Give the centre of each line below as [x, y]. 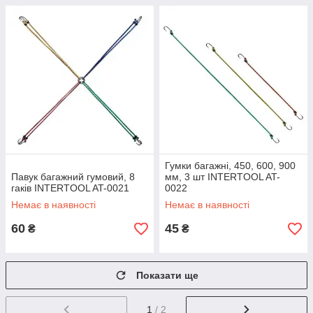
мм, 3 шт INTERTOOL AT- [223, 177]
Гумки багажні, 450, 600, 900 [230, 166]
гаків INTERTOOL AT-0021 [70, 188]
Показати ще [167, 275]
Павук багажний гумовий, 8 [73, 177]
